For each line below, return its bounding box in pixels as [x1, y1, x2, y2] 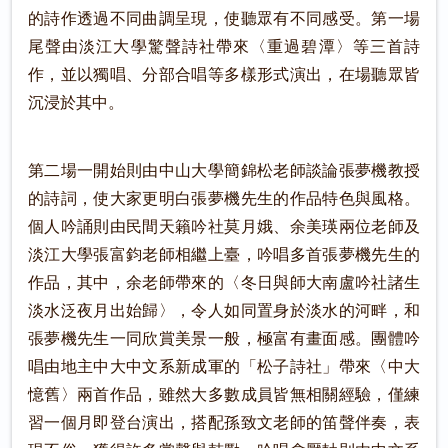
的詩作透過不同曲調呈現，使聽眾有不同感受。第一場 [28, 10, 420, 28]
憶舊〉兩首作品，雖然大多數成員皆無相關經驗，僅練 [28, 386, 420, 404]
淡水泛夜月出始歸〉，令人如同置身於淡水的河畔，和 [28, 302, 420, 320]
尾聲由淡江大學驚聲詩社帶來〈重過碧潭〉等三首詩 [28, 38, 420, 56]
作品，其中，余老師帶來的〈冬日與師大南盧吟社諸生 [28, 274, 420, 292]
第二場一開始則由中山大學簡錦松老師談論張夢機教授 [28, 162, 420, 180]
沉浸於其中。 [28, 94, 124, 112]
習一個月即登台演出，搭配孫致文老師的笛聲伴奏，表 [28, 414, 420, 432]
